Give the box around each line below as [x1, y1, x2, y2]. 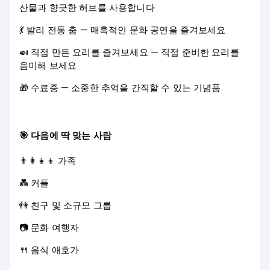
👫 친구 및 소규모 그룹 [19, 198, 112, 212]
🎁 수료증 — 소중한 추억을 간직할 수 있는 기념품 [19, 81, 221, 94]
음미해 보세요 [19, 58, 77, 72]
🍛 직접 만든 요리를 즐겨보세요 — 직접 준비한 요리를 [19, 45, 239, 58]
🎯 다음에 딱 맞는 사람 [19, 128, 112, 142]
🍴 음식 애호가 [19, 243, 80, 256]
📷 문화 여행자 [19, 221, 80, 234]
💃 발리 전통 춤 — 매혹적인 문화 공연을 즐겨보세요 [19, 23, 226, 36]
